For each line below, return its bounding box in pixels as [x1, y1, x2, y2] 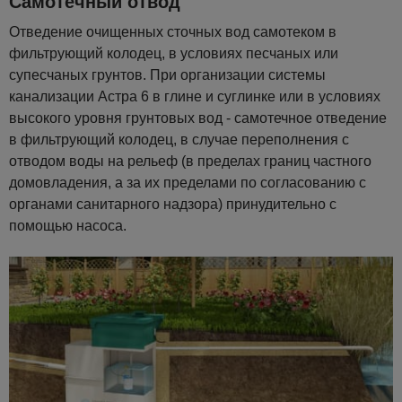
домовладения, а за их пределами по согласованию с [9, 175, 366, 191]
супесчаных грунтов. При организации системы [9, 67, 326, 83]
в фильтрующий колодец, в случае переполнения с [9, 132, 349, 148]
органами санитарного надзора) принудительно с [9, 197, 336, 213]
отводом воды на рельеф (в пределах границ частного [9, 153, 371, 170]
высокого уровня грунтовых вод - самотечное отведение [9, 110, 387, 127]
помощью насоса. [9, 218, 127, 234]
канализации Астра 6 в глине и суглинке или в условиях [9, 89, 380, 105]
